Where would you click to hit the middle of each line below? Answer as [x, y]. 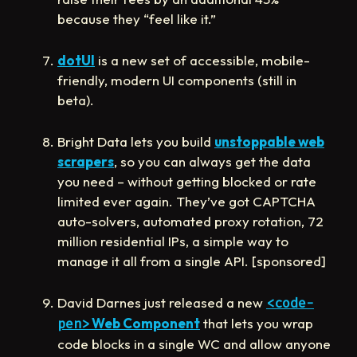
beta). [76, 100]
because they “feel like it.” [137, 18]
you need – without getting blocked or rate [187, 181]
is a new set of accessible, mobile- [202, 60]
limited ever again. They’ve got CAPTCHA [186, 201]
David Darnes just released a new [162, 302]
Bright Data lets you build [136, 141]
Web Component [145, 323]
